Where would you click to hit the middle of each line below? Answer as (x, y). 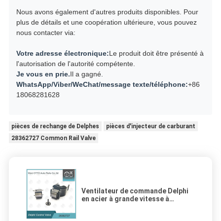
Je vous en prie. (43, 74)
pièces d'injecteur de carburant (150, 126)
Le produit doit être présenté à (156, 53)
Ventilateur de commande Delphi (135, 191)
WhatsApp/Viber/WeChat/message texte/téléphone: (102, 84)
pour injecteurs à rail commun (130, 214)
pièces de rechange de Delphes (55, 126)
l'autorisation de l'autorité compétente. (75, 63)
